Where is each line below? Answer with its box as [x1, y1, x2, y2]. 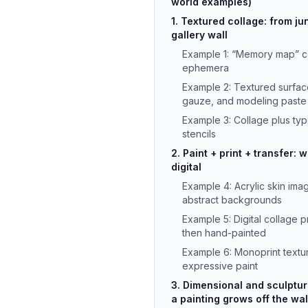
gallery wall [171, 29, 228, 41]
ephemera [182, 62, 229, 74]
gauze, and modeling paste [182, 95, 307, 107]
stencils [182, 128, 216, 140]
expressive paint [182, 260, 258, 272]
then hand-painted [182, 227, 266, 239]
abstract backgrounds [182, 194, 282, 206]
